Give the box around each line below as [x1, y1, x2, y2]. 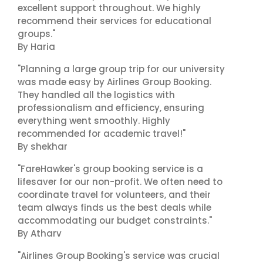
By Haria [18, 41, 55, 53]
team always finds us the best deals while [18, 201, 211, 214]
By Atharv [18, 227, 62, 240]
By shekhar [18, 140, 68, 153]
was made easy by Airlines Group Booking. [18, 76, 211, 88]
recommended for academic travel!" [18, 127, 186, 140]
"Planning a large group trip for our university [18, 63, 225, 75]
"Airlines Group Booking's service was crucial [18, 249, 220, 262]
